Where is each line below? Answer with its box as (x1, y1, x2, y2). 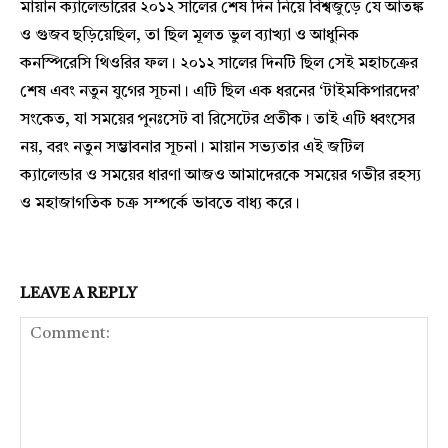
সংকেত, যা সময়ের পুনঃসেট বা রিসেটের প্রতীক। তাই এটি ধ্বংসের (20, 112, 415, 129)
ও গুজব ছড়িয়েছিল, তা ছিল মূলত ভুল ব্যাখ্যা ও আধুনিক (20, 28, 359, 45)
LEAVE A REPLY (20, 286, 137, 303)
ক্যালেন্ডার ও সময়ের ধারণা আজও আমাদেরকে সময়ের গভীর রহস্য (20, 168, 421, 185)
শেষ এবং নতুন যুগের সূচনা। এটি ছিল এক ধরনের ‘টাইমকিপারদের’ (20, 84, 420, 101)
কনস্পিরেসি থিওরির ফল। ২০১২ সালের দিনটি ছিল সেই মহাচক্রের (20, 56, 418, 73)
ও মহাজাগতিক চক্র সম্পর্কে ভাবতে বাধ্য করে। (20, 196, 300, 213)
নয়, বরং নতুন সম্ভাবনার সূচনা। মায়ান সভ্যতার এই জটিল (20, 140, 364, 157)
